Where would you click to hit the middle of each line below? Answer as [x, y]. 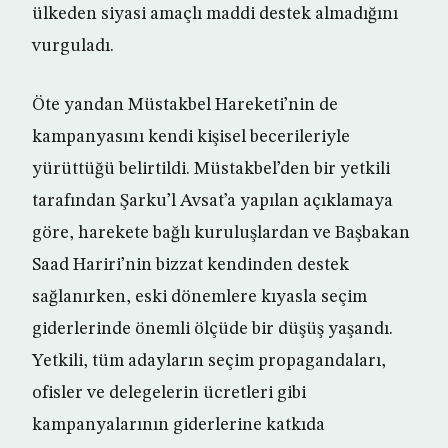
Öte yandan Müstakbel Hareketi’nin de [185, 105]
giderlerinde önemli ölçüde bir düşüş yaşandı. [212, 329]
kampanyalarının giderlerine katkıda [178, 425]
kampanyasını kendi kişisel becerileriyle [191, 137]
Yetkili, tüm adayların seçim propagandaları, [209, 361]
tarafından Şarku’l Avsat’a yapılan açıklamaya [212, 201]
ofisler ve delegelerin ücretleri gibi [169, 393]
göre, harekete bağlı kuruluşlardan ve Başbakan [221, 233]
